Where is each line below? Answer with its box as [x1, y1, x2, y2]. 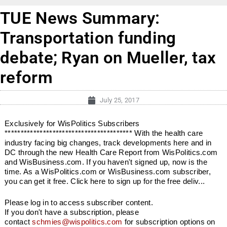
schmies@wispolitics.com [32, 217, 123, 226]
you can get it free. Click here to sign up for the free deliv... [5, 177, 205, 186]
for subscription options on [122, 217, 215, 226]
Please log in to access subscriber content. [5, 198, 153, 207]
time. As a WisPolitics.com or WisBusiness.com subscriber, [5, 167, 211, 176]
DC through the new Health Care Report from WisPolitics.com [5, 148, 218, 157]
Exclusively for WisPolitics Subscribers [5, 119, 140, 128]
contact [5, 217, 32, 226]
